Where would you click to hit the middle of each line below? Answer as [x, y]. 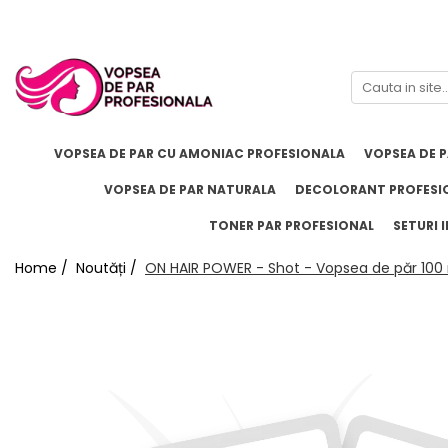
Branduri [72, 63]
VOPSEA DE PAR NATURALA [190, 190]
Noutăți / [108, 268]
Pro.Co [40, 108]
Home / [43, 268]
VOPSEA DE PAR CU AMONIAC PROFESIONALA [199, 154]
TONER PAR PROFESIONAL [291, 226]
